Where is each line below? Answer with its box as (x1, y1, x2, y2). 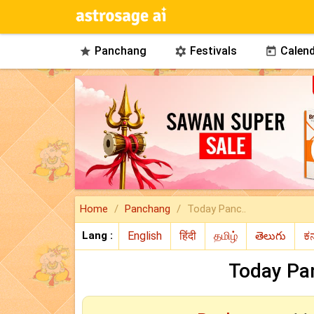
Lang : (82, 229, 113, 242)
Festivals (186, 44, 237, 57)
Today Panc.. (187, 203, 246, 215)
